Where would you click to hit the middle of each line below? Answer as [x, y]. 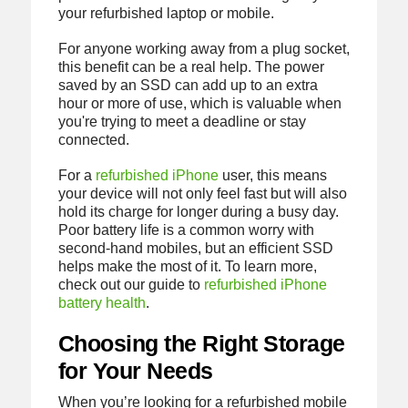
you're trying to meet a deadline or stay [182, 121]
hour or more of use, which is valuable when [199, 103]
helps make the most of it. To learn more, [187, 267]
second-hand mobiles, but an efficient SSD [195, 249]
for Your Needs [135, 371]
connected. [93, 139]
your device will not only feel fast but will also [202, 194]
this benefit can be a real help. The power [191, 66]
